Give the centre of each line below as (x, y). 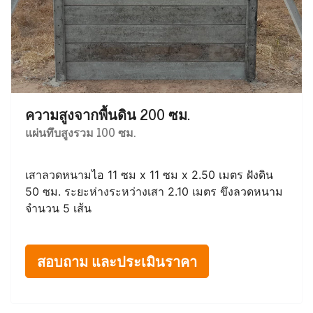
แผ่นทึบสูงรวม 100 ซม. (80, 132)
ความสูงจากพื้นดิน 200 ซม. (108, 114)
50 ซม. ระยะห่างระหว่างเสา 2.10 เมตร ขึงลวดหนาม (154, 191)
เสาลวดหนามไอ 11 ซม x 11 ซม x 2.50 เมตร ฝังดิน (149, 174)
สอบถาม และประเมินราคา (117, 261)
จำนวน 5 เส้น (58, 208)
